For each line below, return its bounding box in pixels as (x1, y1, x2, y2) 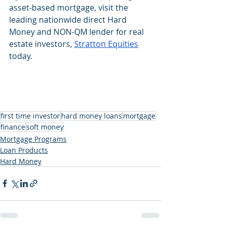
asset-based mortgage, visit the (9, 2, 130, 13)
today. (9, 50, 32, 62)
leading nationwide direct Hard (9, 14, 129, 25)
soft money (26, 122, 64, 132)
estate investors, (9, 38, 74, 49)
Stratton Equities (74, 38, 138, 49)
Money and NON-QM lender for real (9, 26, 146, 37)
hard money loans (61, 110, 122, 121)
